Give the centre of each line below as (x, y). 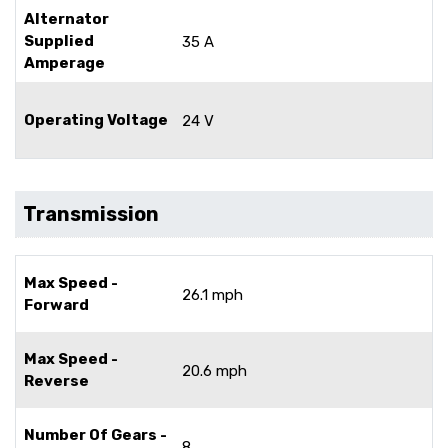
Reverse (56, 380)
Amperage (64, 62)
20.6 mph (214, 370)
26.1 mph (212, 294)
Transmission (91, 213)
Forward (56, 304)
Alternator (66, 18)
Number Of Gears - (95, 434)
